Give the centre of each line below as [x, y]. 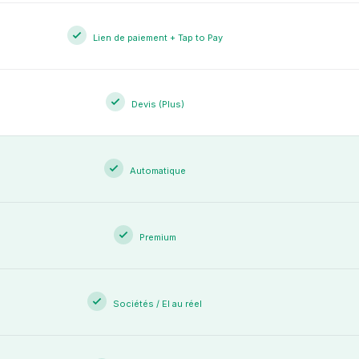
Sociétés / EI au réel [157, 304]
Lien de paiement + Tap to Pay [157, 38]
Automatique [157, 171]
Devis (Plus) [157, 104]
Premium [157, 237]
